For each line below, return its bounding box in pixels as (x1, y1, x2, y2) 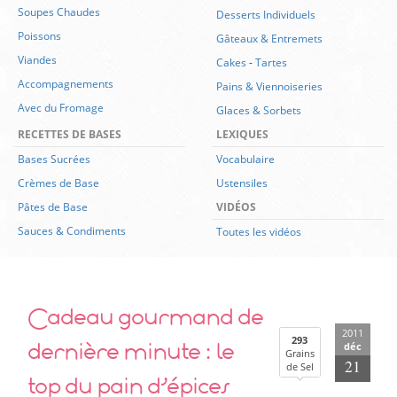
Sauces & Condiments (18, 223, 126, 238)
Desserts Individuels (216, 7, 315, 22)
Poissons (18, 28, 61, 43)
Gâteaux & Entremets (216, 31, 323, 46)
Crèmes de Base (18, 175, 99, 191)
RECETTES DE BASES (18, 127, 121, 142)
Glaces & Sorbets (216, 103, 301, 118)
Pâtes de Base (18, 199, 88, 214)
